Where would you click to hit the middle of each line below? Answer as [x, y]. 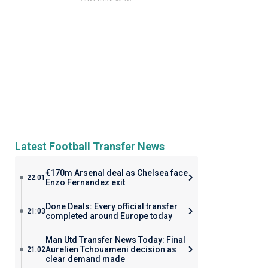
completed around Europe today [109, 216]
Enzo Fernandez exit [85, 182]
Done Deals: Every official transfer [111, 206]
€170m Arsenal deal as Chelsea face [116, 173]
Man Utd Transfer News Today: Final [115, 240]
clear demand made [85, 259]
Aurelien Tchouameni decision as [111, 249]
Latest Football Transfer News [89, 146]
